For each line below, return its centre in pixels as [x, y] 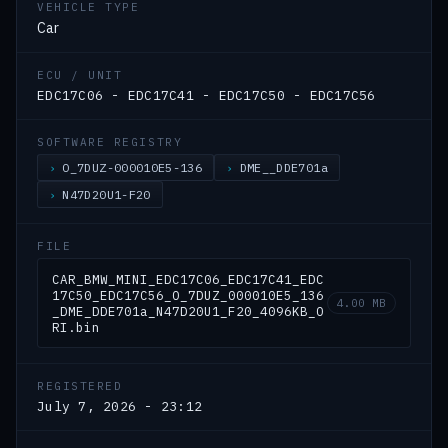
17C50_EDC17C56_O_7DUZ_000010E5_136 [188, 295]
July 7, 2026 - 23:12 [120, 406]
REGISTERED [80, 386]
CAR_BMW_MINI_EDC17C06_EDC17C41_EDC [188, 279]
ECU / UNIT [80, 75]
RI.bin [76, 327]
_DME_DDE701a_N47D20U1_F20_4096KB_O [188, 311]
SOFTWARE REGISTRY [110, 142]
